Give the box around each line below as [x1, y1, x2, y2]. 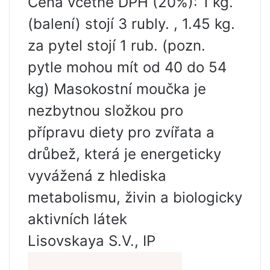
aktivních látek [28, 210, 127, 228]
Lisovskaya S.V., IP [28, 232, 155, 250]
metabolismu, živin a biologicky [28, 189, 242, 207]
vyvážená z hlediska [28, 167, 166, 185]
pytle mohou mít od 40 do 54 [28, 58, 227, 77]
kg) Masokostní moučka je [28, 80, 206, 98]
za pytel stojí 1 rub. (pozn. [28, 37, 206, 55]
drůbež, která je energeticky [28, 145, 221, 163]
